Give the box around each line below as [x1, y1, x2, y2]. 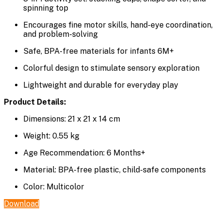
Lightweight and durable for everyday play [23, 80, 178, 90]
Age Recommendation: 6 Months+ [23, 148, 145, 157]
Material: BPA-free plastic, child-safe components [23, 165, 206, 174]
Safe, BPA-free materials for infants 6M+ [23, 46, 174, 56]
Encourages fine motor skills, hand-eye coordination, [23, 20, 213, 30]
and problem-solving [23, 29, 98, 39]
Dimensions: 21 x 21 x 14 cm [23, 114, 120, 124]
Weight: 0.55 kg [23, 131, 79, 140]
